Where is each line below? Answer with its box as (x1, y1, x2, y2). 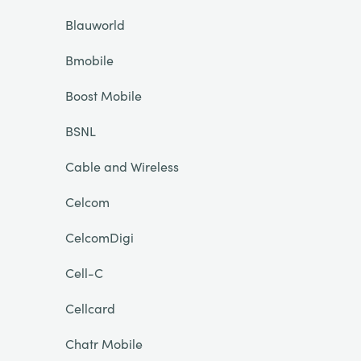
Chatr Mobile (64, 334, 143, 352)
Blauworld (64, 15, 125, 33)
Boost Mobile (64, 86, 142, 104)
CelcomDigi (64, 228, 134, 246)
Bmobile (64, 51, 114, 68)
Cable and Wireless (64, 157, 179, 175)
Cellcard (64, 299, 115, 317)
